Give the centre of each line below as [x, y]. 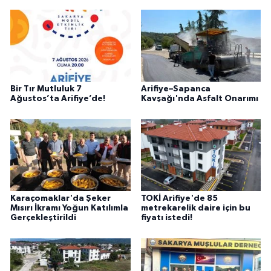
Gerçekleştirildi [43, 218]
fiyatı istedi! [166, 218]
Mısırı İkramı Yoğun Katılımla [69, 208]
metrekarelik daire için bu [195, 208]
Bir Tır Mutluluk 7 [46, 89]
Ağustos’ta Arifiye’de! [58, 99]
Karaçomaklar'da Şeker [60, 199]
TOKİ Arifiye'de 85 [179, 199]
